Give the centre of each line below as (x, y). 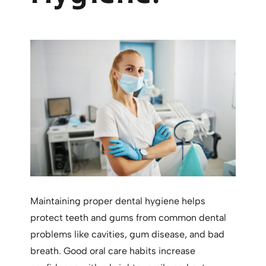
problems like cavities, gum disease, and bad (128, 235)
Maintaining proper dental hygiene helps (118, 201)
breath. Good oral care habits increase (113, 251)
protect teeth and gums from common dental (129, 218)
